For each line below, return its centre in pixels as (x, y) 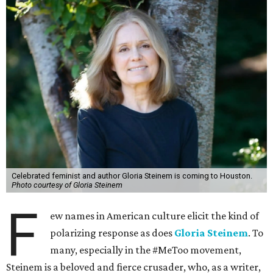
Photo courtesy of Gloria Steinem (67, 185)
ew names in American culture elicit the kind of (155, 216)
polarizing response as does (112, 233)
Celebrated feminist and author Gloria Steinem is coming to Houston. (132, 176)
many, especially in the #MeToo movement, (146, 250)
